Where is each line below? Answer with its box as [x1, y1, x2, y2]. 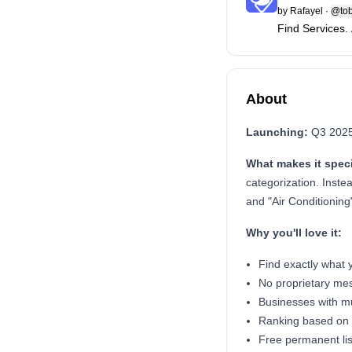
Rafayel [290, 5, 323, 16]
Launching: [246, 126, 308, 138]
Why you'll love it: [246, 226, 342, 239]
